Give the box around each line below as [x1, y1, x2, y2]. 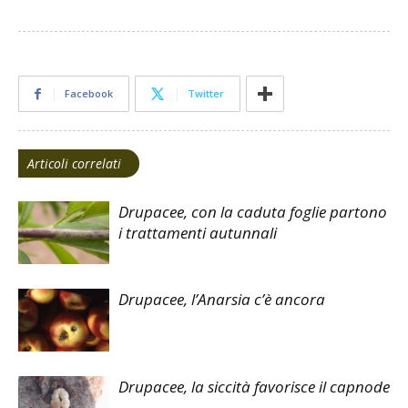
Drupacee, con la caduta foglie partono [118, 201, 387, 223]
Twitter [188, 87, 224, 101]
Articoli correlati [27, 155, 121, 173]
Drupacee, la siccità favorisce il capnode [118, 376, 390, 398]
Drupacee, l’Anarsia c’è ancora [118, 289, 325, 311]
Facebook [65, 87, 113, 101]
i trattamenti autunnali [118, 222, 277, 244]
